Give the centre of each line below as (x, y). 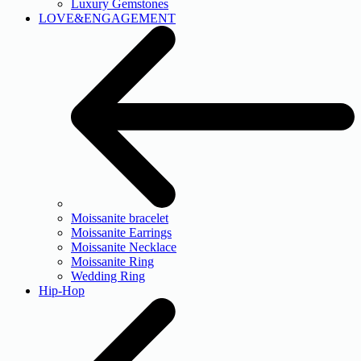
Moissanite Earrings (121, 232)
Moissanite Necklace (124, 247)
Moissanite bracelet (120, 218)
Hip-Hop (62, 290)
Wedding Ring (108, 276)
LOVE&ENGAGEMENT (107, 19)
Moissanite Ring (112, 261)
